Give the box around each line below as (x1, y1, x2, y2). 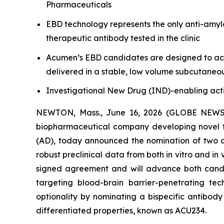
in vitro (166, 149, 192, 160)
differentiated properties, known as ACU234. (36, 205, 206, 216)
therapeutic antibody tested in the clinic (46, 32, 200, 43)
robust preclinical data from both (36, 149, 166, 160)
